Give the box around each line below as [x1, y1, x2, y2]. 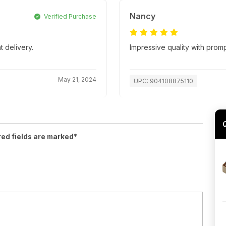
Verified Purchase [42, 13, 96, 21]
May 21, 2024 [58, 76, 96, 84]
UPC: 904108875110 [134, 77, 193, 85]
